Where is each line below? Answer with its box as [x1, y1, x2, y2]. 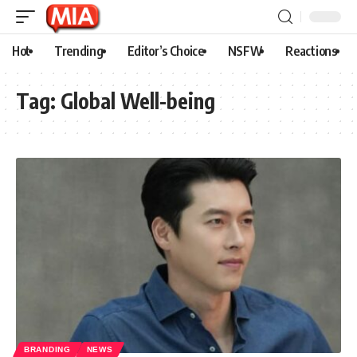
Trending [54, 43, 104, 59]
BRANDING [24, 344, 71, 354]
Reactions [285, 43, 337, 59]
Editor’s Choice [127, 43, 204, 59]
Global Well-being [61, 88, 215, 114]
